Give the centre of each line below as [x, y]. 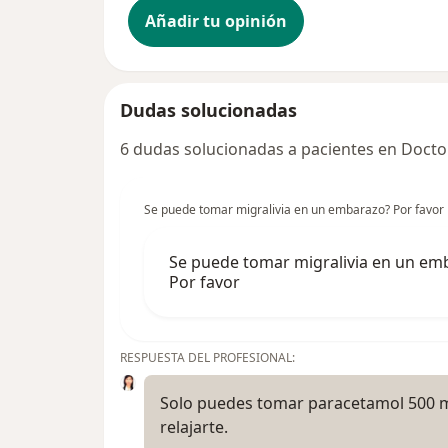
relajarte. [194, 427]
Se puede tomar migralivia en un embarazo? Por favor [294, 210]
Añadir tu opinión [216, 21]
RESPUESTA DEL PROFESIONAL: [207, 358]
